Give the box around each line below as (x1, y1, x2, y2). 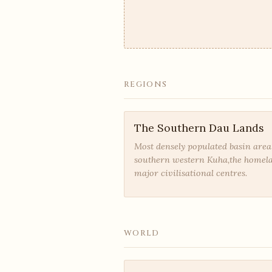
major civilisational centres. (134, 167, 247, 178)
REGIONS (124, 78, 168, 90)
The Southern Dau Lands (134, 120, 264, 135)
